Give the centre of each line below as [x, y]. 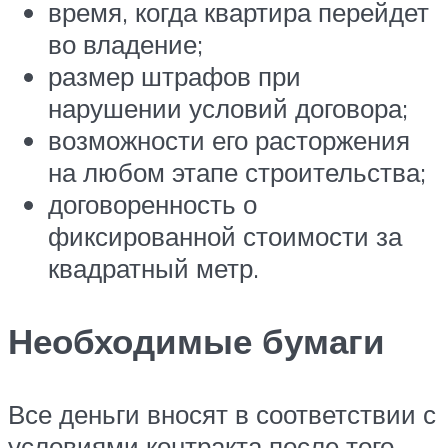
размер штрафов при [174, 75]
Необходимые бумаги [196, 340]
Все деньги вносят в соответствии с [222, 414]
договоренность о [152, 203]
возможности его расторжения [229, 139]
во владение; [125, 43]
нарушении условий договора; [228, 107]
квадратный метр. [153, 267]
